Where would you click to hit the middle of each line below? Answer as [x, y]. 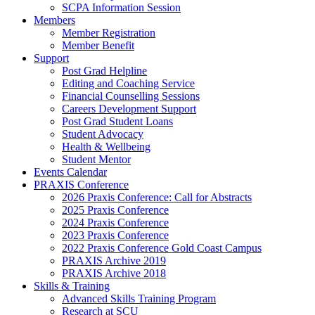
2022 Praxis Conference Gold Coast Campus [162, 247]
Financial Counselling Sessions [131, 96]
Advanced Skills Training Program [139, 298]
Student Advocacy [103, 134]
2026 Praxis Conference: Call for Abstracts [157, 197]
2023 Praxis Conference [115, 235]
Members [54, 20]
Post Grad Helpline [104, 70]
